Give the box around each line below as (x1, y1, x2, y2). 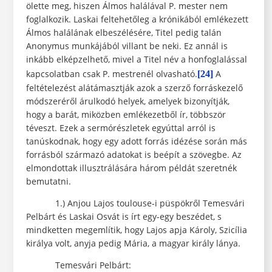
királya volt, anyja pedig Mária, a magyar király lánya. (25, 237, 240, 250)
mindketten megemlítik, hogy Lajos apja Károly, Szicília (25, 224, 247, 236)
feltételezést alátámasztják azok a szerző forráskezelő (25, 82, 243, 94)
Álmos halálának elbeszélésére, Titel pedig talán (25, 27, 222, 39)
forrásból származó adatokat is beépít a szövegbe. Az (25, 149, 242, 161)
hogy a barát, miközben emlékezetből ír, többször (25, 109, 226, 121)
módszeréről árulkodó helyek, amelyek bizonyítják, (25, 95, 229, 107)
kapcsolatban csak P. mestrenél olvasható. (25, 68, 197, 80)
